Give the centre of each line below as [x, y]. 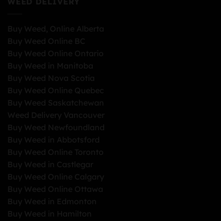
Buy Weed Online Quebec [56, 90]
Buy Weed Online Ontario [55, 53]
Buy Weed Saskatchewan [56, 102]
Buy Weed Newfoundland [56, 127]
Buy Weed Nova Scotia [51, 78]
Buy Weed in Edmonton [52, 201]
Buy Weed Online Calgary [56, 176]
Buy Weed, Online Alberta [56, 28]
